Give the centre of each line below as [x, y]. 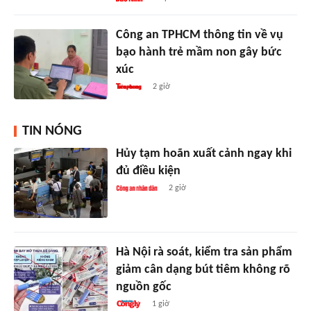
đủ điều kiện [148, 171]
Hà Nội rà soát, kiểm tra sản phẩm [204, 252]
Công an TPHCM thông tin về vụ [199, 35]
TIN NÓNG [52, 131]
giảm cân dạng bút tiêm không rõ [203, 269]
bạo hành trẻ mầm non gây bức [199, 52]
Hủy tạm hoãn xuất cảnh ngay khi [203, 153]
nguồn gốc [143, 287]
